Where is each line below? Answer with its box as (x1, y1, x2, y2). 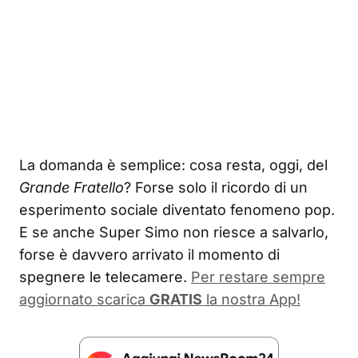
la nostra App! (202, 290, 300, 308)
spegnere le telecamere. (19, 268, 187, 285)
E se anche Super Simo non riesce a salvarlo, (19, 223, 328, 241)
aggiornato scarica (19, 290, 149, 308)
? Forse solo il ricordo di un (124, 178, 308, 196)
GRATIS (149, 290, 202, 308)
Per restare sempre (191, 268, 325, 285)
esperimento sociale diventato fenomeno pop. (19, 201, 335, 218)
